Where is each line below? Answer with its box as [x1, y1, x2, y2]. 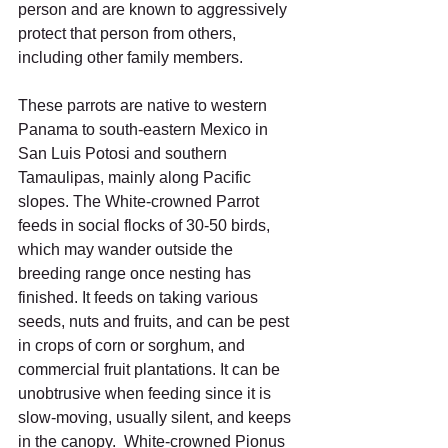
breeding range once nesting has [18, 265, 255, 283]
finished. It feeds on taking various [18, 289, 262, 307]
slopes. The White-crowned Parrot [18, 193, 263, 211]
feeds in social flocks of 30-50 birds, [18, 217, 274, 235]
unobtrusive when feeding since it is [18, 385, 275, 403]
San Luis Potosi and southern [18, 145, 231, 163]
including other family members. [18, 49, 243, 67]
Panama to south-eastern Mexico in [18, 121, 272, 139]
